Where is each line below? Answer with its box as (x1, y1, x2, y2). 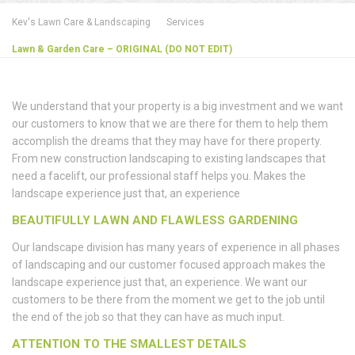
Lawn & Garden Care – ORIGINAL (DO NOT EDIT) (12, 44, 232, 55)
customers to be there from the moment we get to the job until (12, 293, 325, 307)
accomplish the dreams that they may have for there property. (12, 135, 322, 148)
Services (166, 17, 204, 29)
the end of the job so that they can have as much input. (12, 311, 284, 324)
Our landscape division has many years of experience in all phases (12, 241, 340, 254)
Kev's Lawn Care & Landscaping (12, 17, 151, 29)
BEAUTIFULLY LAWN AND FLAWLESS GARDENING (12, 213, 298, 228)
